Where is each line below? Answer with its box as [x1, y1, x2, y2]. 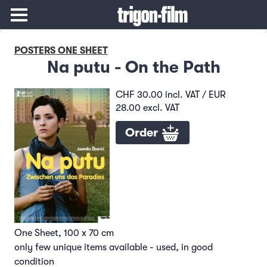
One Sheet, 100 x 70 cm [14, 227, 114, 238]
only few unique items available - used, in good [14, 241, 213, 253]
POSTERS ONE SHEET [14, 45, 108, 56]
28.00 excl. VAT [116, 103, 179, 113]
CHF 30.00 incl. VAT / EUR [116, 89, 226, 100]
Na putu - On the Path [46, 58, 221, 77]
